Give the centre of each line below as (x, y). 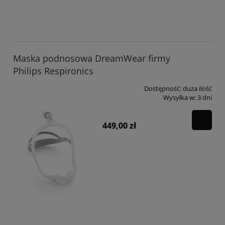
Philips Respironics (53, 71)
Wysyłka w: (180, 98)
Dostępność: (163, 89)
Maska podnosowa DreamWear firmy (92, 59)
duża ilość (197, 89)
